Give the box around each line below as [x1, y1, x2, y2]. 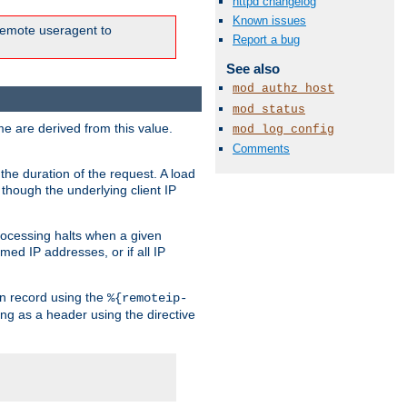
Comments [233, 142, 290, 155]
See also [225, 61, 280, 77]
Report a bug [233, 33, 300, 47]
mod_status [233, 102, 305, 116]
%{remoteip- [107, 290, 187, 305]
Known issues [233, 14, 306, 28]
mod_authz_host [233, 82, 334, 96]
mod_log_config [233, 122, 334, 136]
